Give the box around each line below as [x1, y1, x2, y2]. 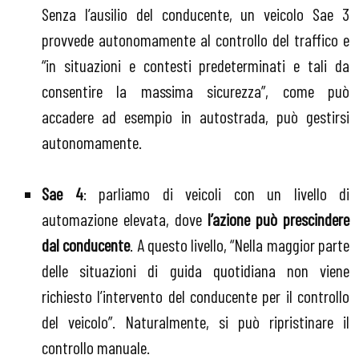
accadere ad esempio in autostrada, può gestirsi [42, 106, 349, 127]
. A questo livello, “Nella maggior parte [130, 234, 350, 256]
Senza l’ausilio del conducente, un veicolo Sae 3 [42, 3, 349, 25]
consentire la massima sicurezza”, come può [42, 80, 349, 102]
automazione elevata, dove [42, 208, 208, 230]
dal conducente [42, 234, 131, 256]
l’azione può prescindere [208, 208, 349, 230]
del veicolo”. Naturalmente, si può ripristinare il [42, 311, 349, 333]
